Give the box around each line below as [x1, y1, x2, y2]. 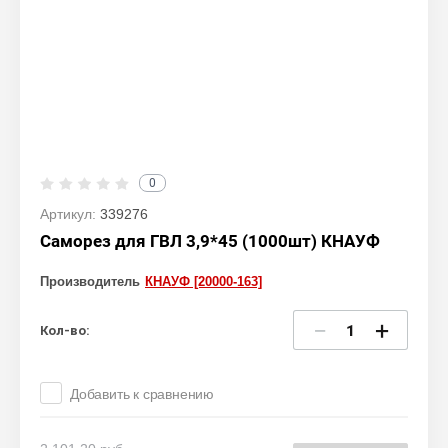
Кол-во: [40, 322, 90, 338]
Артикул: [40, 206, 96, 222]
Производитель [40, 274, 140, 289]
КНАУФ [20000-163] [145, 274, 262, 289]
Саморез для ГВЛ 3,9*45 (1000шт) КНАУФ [40, 231, 380, 251]
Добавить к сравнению [70, 386, 214, 402]
